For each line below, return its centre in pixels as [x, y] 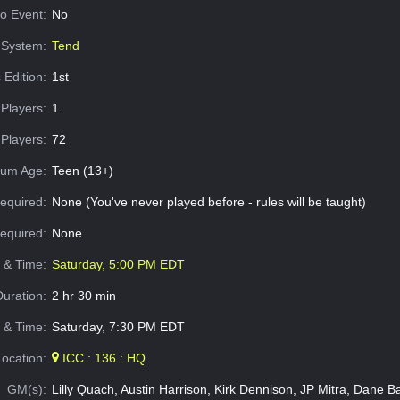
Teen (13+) [82, 170]
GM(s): [27, 389]
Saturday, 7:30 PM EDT [118, 326]
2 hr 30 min [83, 295]
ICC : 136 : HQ [102, 358]
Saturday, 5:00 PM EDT [118, 264]
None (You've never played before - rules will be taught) [208, 201]
